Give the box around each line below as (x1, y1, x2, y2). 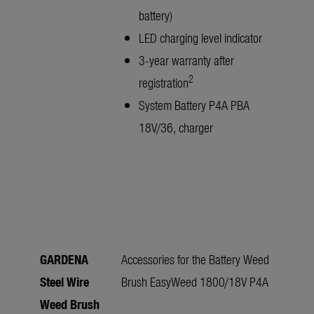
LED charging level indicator (139, 29, 262, 47)
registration (139, 74, 189, 92)
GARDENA (40, 250, 88, 268)
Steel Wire (40, 273, 89, 291)
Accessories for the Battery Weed (121, 250, 269, 268)
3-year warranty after (139, 51, 234, 69)
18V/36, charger (139, 118, 213, 137)
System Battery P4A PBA (139, 96, 250, 114)
